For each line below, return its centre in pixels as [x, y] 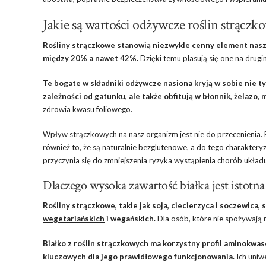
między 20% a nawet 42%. [91, 58]
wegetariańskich [74, 218]
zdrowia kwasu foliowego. [88, 109]
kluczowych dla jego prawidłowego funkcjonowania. [139, 256]
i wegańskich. [130, 218]
